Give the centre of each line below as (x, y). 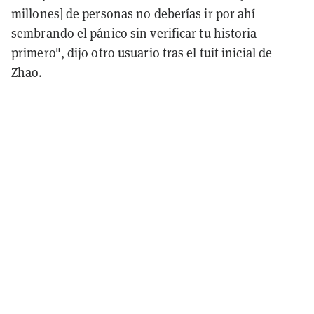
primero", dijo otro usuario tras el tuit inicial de (142, 53)
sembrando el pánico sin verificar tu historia (134, 34)
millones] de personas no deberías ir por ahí (134, 14)
